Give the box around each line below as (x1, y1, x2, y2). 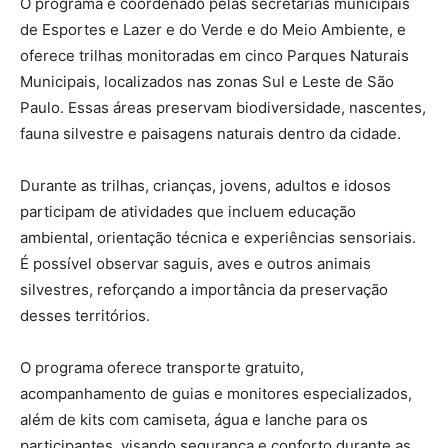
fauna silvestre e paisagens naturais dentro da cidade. (20, 124, 401, 144)
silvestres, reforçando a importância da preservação (20, 280, 388, 300)
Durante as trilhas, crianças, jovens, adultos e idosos (20, 176, 391, 196)
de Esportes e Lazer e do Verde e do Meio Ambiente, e (20, 20, 406, 40)
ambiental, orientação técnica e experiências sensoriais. (20, 228, 416, 248)
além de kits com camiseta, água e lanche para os (20, 410, 368, 430)
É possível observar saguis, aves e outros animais (20, 254, 371, 274)
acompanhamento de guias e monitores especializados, (20, 384, 412, 404)
